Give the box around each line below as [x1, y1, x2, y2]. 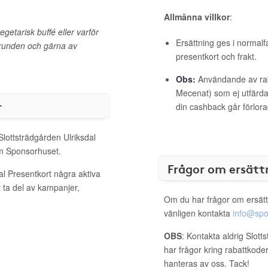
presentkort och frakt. [176, 50, 257, 62]
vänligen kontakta [164, 207, 233, 219]
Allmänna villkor [164, 11, 230, 23]
